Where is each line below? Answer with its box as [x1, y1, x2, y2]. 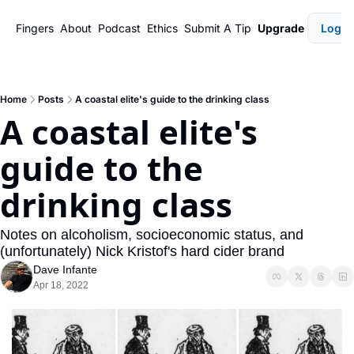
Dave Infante [33, 263, 97, 276]
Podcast [98, 21, 141, 35]
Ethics [147, 21, 178, 35]
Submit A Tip [184, 21, 251, 35]
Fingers [16, 21, 54, 35]
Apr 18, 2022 [33, 280, 88, 291]
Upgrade [258, 21, 304, 35]
